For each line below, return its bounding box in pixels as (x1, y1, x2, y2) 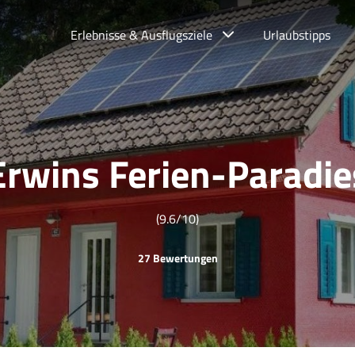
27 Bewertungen (137, 250, 218, 266)
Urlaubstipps (263, 25, 330, 44)
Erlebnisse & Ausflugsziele (71, 25, 212, 44)
